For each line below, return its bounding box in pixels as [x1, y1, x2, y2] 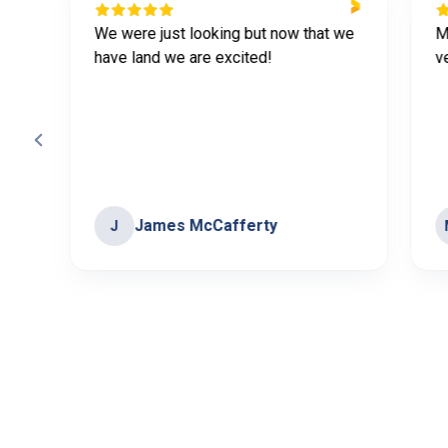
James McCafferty [133, 215, 277, 235]
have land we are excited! [93, 47, 272, 67]
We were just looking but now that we [93, 23, 354, 43]
